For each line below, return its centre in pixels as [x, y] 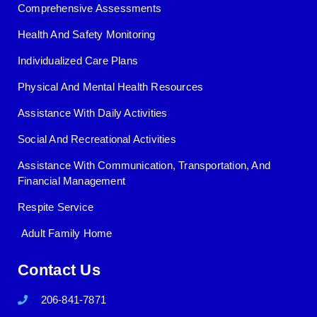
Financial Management [71, 180]
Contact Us [59, 270]
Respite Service [56, 207]
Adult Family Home [67, 233]
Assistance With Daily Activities [93, 113]
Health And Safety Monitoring [87, 34]
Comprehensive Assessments [90, 8]
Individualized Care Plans [78, 60]
